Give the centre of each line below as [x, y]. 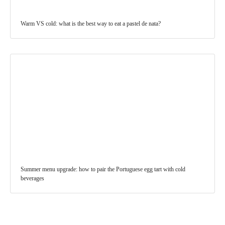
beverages [32, 179]
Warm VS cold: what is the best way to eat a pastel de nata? [91, 24]
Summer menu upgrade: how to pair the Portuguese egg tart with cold [103, 170]
